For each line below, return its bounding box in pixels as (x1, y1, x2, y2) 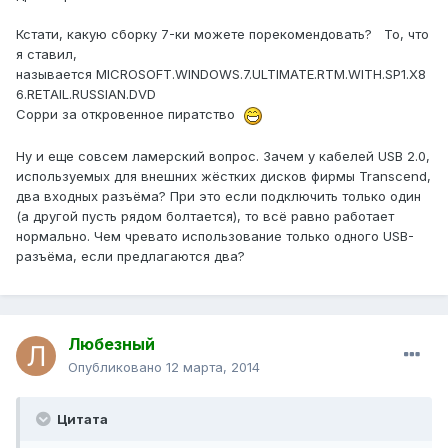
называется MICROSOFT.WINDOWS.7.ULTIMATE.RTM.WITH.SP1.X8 (16, 66, 426, 83)
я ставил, (16, 46, 77, 63)
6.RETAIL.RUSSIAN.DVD (16, 86, 156, 103)
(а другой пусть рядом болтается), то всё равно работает (16, 207, 394, 224)
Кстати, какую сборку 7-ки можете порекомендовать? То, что (16, 26, 429, 43)
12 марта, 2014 (166, 359, 260, 376)
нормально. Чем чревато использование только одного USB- (16, 227, 414, 244)
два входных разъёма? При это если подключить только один (16, 187, 421, 204)
